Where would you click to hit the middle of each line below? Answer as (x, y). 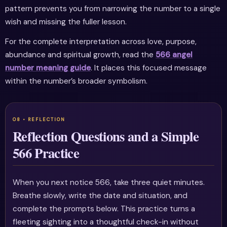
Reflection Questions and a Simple (106, 136)
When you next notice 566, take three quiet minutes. (109, 183)
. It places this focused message (149, 68)
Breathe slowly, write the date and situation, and (100, 196)
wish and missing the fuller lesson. (66, 22)
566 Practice (46, 153)
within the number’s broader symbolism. (76, 81)
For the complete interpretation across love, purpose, (101, 41)
